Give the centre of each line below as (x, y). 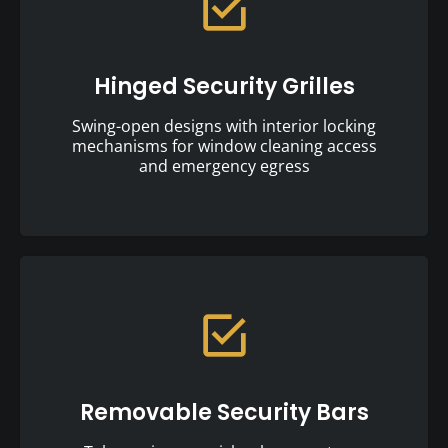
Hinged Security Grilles (224, 86)
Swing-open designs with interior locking (224, 125)
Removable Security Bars (224, 412)
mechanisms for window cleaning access (224, 145)
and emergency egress (224, 165)
